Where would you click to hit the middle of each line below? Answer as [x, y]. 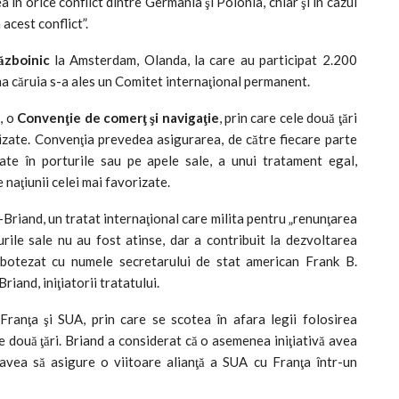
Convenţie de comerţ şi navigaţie [118, 117]
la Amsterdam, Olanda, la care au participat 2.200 [203, 59]
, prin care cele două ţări [288, 117]
